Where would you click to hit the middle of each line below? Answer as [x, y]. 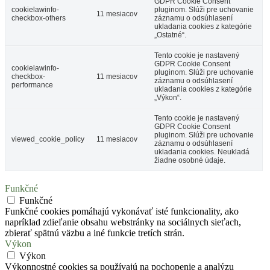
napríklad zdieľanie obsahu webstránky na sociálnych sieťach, [123, 222]
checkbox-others [39, 18]
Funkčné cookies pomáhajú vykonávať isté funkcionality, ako [122, 211]
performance [32, 85]
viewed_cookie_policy [48, 139]
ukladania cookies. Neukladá [202, 152]
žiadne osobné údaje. [190, 160]
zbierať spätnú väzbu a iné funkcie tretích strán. [95, 233]
